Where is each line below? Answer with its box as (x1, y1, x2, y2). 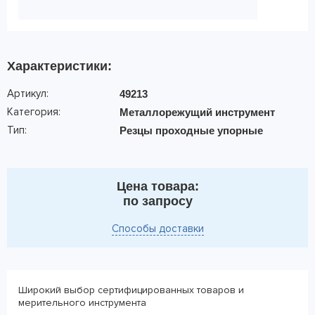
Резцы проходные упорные (120, 124, 263, 136)
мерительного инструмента (18, 297, 146, 309)
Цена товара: (116, 179, 199, 193)
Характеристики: (7, 59, 112, 73)
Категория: (7, 105, 60, 118)
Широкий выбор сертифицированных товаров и (18, 284, 244, 296)
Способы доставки (111, 222, 204, 235)
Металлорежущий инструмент (120, 106, 275, 118)
